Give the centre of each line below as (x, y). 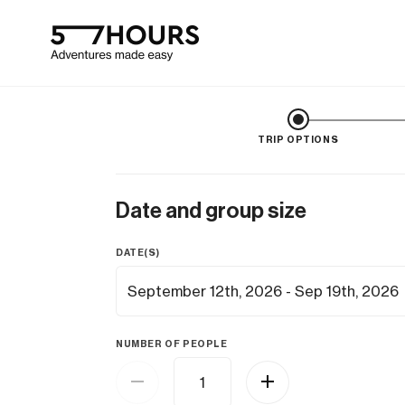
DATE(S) (138, 253)
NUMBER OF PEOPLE (172, 344)
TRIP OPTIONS (298, 140)
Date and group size (211, 211)
